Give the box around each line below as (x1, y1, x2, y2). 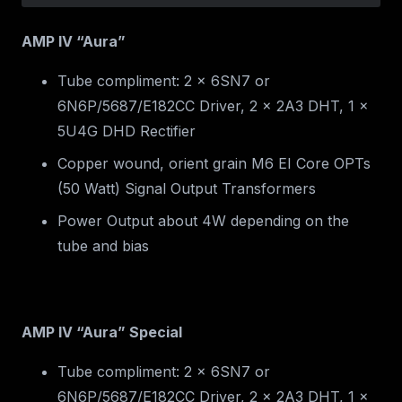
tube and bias (57, 237, 149, 256)
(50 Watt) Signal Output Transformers (57, 179, 316, 198)
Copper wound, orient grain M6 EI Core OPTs (57, 154, 371, 173)
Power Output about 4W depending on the (57, 212, 349, 231)
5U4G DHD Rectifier (57, 122, 196, 141)
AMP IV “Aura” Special (22, 323, 182, 342)
